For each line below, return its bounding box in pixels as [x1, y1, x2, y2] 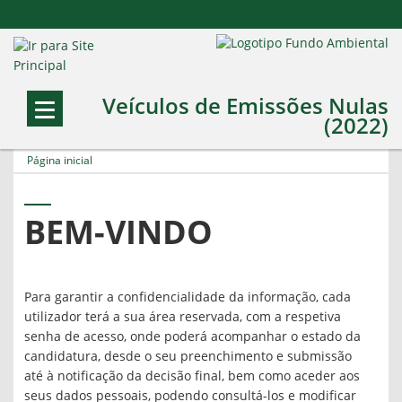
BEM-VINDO [24, 214, 213, 252]
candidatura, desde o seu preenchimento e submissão [24, 349, 352, 364]
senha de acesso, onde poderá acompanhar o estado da [24, 329, 361, 345]
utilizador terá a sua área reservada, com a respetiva [24, 310, 341, 325]
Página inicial [27, 154, 92, 167]
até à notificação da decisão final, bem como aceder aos [24, 369, 360, 384]
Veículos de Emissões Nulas [102, 92, 389, 119]
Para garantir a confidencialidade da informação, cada [24, 290, 351, 305]
